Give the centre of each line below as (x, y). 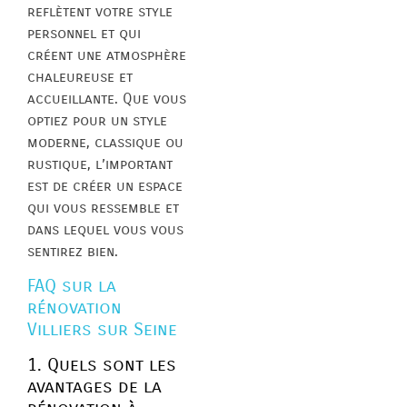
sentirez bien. (73, 251)
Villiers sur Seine (102, 329)
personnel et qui (84, 33)
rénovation (74, 307)
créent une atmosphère (107, 55)
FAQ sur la (72, 285)
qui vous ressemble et (103, 207)
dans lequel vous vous (105, 229)
